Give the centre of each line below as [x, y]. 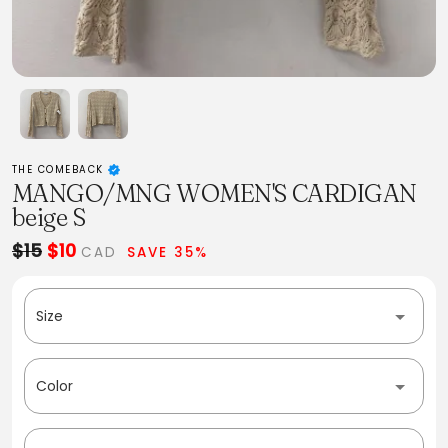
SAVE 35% [168, 252]
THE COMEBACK [60, 169]
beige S [49, 217]
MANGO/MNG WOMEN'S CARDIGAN [214, 193]
